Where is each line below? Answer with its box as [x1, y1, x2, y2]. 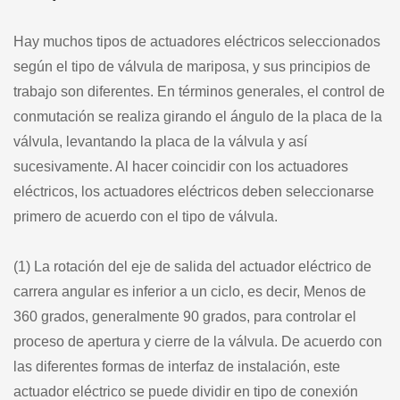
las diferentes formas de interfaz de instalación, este [13, 358, 340, 374]
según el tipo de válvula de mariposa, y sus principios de [13, 58, 371, 74]
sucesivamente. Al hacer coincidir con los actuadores [13, 158, 348, 174]
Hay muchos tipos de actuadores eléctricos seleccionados [13, 33, 380, 49]
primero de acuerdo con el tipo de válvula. [13, 208, 278, 224]
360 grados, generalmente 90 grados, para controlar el [13, 308, 356, 324]
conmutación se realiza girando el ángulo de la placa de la [13, 108, 382, 124]
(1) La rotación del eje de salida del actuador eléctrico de [13, 258, 371, 274]
